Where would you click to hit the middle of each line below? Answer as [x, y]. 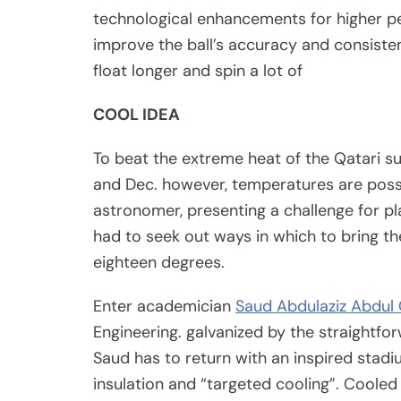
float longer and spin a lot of [198, 71]
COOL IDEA [137, 115]
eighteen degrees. [159, 263]
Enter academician [164, 307]
